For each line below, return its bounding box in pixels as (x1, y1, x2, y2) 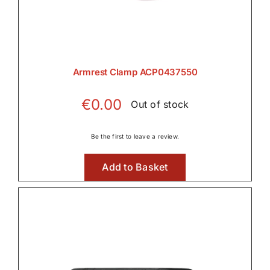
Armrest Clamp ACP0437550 (72, 66, 198, 78)
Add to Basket (102, 160, 168, 173)
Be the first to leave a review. (90, 132, 180, 140)
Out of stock (131, 98, 189, 111)
